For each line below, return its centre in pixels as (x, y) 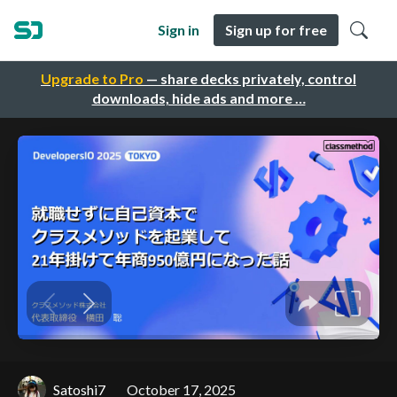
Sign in (179, 30)
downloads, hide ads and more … (198, 98)
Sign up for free (276, 30)
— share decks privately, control (250, 79)
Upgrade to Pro (92, 79)
